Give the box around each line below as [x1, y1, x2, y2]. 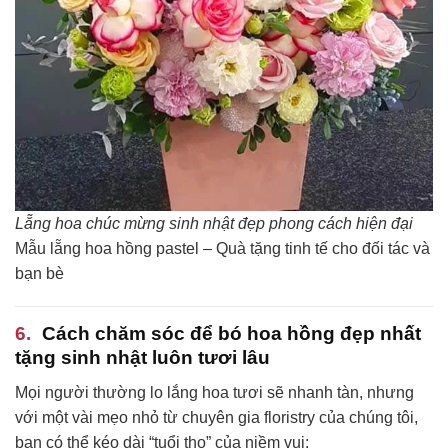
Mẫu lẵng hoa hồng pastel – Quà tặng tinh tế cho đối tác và [15, 239, 430, 257]
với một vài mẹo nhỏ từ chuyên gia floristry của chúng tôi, [15, 409, 418, 427]
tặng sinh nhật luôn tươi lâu [15, 347, 270, 369]
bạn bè [15, 264, 64, 282]
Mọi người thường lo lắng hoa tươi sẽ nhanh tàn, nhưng [15, 384, 414, 402]
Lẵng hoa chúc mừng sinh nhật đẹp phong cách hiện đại [15, 214, 413, 232]
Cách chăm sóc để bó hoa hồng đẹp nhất [42, 323, 421, 345]
